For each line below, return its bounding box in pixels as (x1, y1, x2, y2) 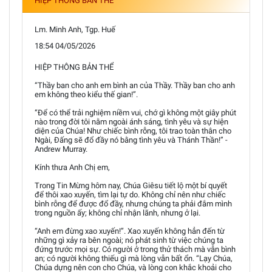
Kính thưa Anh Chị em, (35, 162, 110, 172)
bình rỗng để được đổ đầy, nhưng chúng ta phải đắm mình (35, 199, 232, 208)
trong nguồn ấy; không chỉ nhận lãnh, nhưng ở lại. (35, 208, 200, 217)
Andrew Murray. (35, 144, 87, 154)
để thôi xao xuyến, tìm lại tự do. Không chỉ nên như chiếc (35, 189, 226, 199)
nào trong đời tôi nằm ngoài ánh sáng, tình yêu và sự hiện (35, 117, 228, 126)
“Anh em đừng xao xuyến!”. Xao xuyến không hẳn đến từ (35, 226, 225, 236)
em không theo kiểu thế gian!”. (35, 89, 138, 99)
